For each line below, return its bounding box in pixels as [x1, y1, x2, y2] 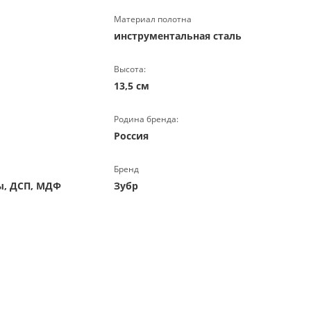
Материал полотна [113, 13, 192, 25]
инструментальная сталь [113, 29, 242, 42]
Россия [113, 129, 149, 142]
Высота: [113, 63, 146, 75]
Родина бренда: [113, 113, 178, 125]
